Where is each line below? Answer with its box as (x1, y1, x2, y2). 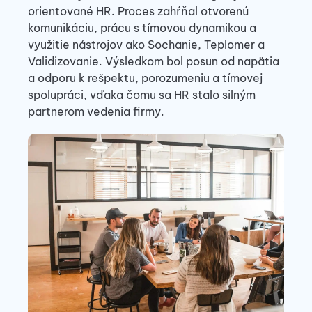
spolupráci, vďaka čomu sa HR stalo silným (28, 88, 256, 102)
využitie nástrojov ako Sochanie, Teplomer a (28, 38, 265, 52)
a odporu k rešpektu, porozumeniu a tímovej (28, 71, 263, 85)
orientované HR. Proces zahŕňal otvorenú (28, 4, 249, 18)
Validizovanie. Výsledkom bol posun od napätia (28, 54, 279, 68)
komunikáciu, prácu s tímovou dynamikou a (28, 21, 256, 35)
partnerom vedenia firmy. (28, 104, 164, 118)
